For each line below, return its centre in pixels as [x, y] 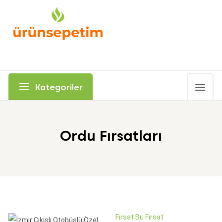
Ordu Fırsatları [111, 136]
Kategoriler [58, 87]
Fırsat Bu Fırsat [140, 217]
